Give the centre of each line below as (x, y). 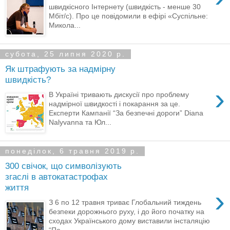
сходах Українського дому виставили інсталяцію (130, 221)
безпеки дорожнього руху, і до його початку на (127, 211)
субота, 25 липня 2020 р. (65, 54)
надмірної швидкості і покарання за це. (115, 103)
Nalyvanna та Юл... (80, 122)
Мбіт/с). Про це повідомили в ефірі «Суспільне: (129, 16)
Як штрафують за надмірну (60, 69)
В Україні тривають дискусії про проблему (119, 94)
